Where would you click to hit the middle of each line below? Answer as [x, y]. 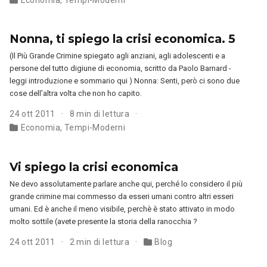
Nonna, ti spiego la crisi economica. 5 [123, 39]
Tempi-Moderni [95, 128]
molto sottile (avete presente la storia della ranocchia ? [104, 221]
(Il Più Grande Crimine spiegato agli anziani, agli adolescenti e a [118, 56]
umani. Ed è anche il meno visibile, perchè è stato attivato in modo [122, 209]
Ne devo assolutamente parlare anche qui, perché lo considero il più [126, 184]
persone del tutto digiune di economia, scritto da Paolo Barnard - [121, 69]
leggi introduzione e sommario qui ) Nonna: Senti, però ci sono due [125, 81]
